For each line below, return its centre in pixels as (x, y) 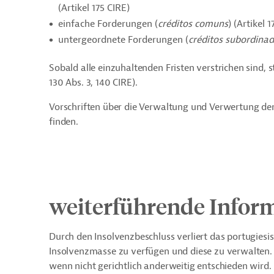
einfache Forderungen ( (108, 24)
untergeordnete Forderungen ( (123, 40)
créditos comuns (193, 24)
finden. (64, 122)
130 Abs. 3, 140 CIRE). (93, 83)
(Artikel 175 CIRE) (94, 8)
